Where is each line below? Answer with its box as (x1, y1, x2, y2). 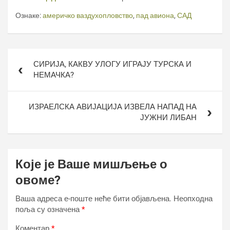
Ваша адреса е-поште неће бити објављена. (15, 194, 171, 203)
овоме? (15, 173, 61, 187)
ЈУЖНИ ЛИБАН (140, 113, 197, 122)
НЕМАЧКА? (33, 70, 74, 80)
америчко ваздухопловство (43, 11, 133, 20)
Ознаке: (15, 11, 41, 20)
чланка (7, 63, 46, 76)
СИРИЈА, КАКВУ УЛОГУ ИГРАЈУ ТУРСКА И (33, 60, 191, 69)
